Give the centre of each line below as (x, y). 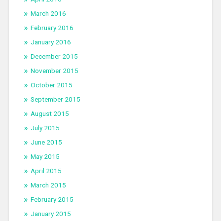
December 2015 (54, 56)
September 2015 (55, 99)
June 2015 (46, 142)
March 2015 (48, 185)
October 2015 (51, 85)
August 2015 (50, 114)
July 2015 (45, 128)
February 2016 (52, 28)
